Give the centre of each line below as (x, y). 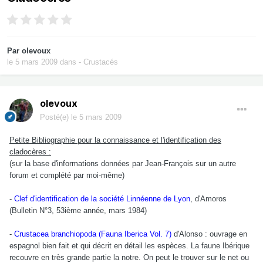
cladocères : (30, 152)
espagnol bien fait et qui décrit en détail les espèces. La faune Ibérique (129, 246)
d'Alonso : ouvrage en (209, 234)
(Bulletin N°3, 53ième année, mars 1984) (78, 211)
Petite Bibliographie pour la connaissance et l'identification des (115, 140)
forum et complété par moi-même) (67, 176)
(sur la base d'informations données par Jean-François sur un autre (123, 164)
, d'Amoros (208, 199)
